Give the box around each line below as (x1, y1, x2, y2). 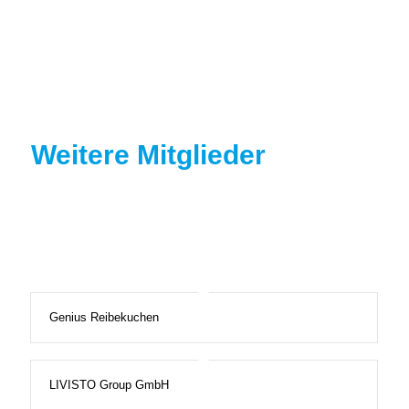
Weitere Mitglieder (30, 139, 266, 170)
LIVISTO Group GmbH (48, 378, 169, 393)
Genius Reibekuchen (48, 310, 159, 325)
